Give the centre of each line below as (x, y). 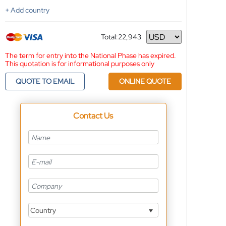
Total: (109, 37)
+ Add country (27, 10)
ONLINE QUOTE (145, 81)
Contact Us (93, 116)
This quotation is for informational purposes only (79, 64)
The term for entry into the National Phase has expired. (90, 55)
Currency (115, 41)
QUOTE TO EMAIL (45, 81)
